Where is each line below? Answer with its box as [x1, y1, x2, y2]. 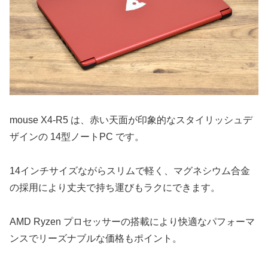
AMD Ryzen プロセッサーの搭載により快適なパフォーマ [10, 216, 255, 227]
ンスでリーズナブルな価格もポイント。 [10, 233, 182, 243]
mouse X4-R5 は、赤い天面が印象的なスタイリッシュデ [10, 115, 252, 126]
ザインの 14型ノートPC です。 [10, 132, 144, 142]
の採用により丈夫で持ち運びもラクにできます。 [10, 182, 220, 193]
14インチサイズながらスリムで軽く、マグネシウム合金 [10, 166, 250, 176]
